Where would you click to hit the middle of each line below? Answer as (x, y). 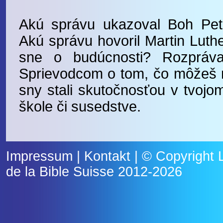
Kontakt (107, 156)
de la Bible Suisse (60, 172)
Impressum (39, 156)
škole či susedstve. (80, 107)
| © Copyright (174, 156)
